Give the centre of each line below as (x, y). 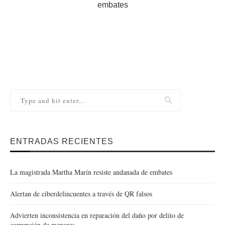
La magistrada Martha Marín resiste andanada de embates (91, 172)
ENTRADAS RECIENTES (62, 141)
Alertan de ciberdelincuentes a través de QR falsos (81, 193)
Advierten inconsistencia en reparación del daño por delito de (97, 215)
